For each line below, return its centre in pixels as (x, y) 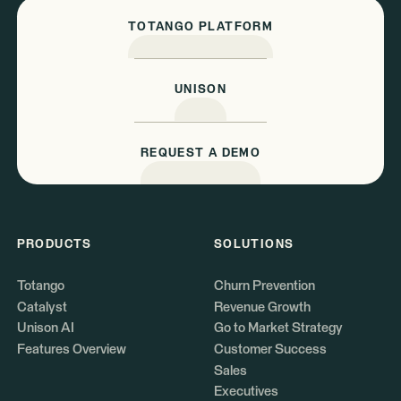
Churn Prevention (264, 286)
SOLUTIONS (254, 245)
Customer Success (270, 349)
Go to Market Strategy (278, 328)
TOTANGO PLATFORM (200, 27)
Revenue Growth (262, 307)
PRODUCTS (54, 245)
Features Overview (71, 349)
